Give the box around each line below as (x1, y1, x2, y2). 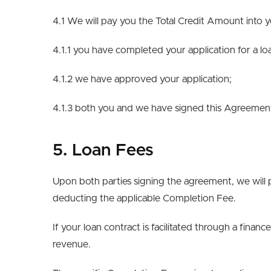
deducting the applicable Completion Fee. (53, 194, 236, 203)
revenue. (53, 240, 91, 249)
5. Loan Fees (53, 142, 154, 159)
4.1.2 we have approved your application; (53, 74, 232, 84)
